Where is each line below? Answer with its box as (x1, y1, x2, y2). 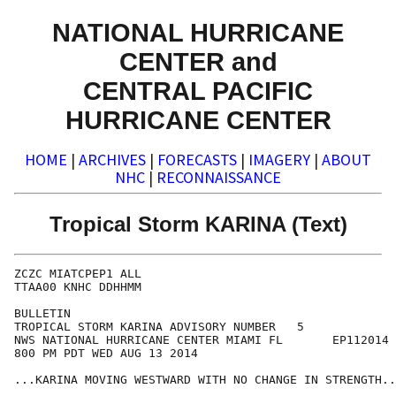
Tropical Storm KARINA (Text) (49, 211, 347, 236)
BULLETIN (14, 307, 71, 321)
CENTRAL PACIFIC (83, 75, 313, 105)
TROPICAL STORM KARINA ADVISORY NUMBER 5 (14, 320, 304, 334)
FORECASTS (157, 149, 237, 171)
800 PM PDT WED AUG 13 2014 (14, 346, 198, 361)
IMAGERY (248, 149, 310, 171)
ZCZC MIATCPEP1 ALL (14, 267, 141, 281)
